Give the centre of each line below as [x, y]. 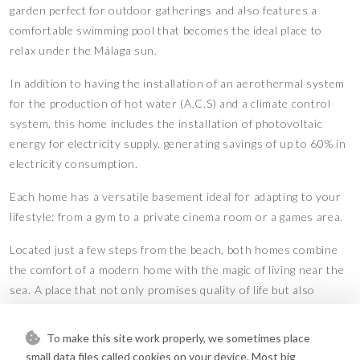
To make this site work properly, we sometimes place [177, 338]
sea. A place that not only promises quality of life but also [163, 289]
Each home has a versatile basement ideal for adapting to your [176, 196]
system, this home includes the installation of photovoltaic [166, 123]
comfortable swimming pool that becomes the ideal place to [166, 30]
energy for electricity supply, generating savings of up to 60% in [178, 143]
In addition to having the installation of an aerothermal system [178, 83]
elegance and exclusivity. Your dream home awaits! [145, 309]
